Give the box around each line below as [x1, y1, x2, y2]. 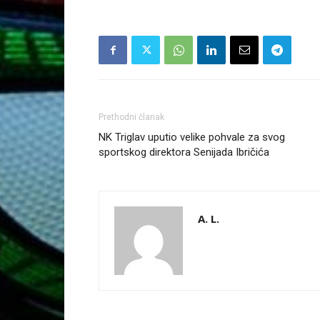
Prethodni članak [99, 112, 164, 123]
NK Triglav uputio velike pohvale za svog [99, 131, 285, 144]
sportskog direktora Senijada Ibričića [99, 146, 269, 159]
